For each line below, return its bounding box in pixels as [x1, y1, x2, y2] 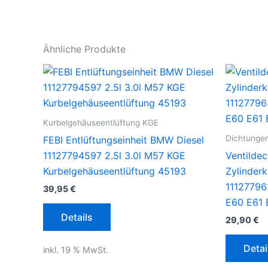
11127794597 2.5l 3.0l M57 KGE [43, 150, 185, 162]
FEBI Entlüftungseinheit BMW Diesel [43, 134, 204, 147]
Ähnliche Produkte [43, 43, 126, 56]
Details [61, 211, 93, 224]
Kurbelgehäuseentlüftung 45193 [43, 165, 186, 178]
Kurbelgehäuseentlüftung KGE [43, 118, 159, 128]
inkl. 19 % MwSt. [43, 244, 108, 255]
